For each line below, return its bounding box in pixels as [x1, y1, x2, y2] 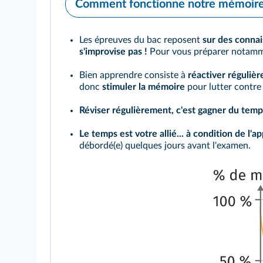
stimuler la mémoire [102, 82, 185, 92]
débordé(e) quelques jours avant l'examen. [79, 141, 251, 150]
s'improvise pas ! [79, 47, 147, 56]
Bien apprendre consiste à [79, 70, 188, 80]
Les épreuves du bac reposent [79, 35, 203, 45]
